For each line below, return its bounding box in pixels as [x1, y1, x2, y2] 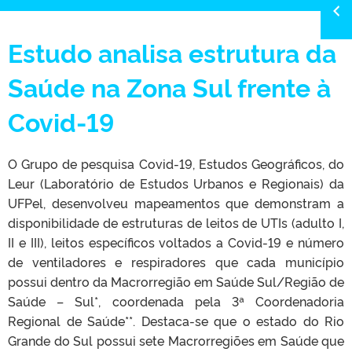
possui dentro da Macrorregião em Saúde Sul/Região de [8, 272, 344, 290]
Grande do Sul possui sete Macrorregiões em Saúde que [8, 331, 344, 349]
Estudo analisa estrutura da [8, 34, 336, 69]
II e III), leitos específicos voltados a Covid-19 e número [8, 233, 344, 251]
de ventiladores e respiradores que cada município [8, 252, 344, 270]
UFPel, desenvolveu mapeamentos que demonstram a [8, 193, 344, 211]
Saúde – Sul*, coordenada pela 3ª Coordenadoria [8, 291, 344, 310]
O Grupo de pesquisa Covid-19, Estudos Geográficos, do [8, 154, 344, 172]
